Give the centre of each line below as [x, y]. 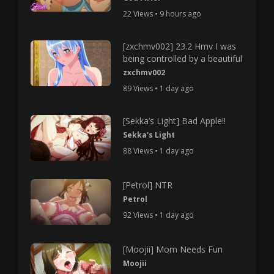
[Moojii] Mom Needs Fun [173, 249]
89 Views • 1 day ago [159, 88]
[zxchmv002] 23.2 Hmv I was [180, 46]
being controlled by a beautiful [183, 58]
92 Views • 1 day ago [159, 215]
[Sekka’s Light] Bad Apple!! [175, 121]
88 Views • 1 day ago [159, 151]
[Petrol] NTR [148, 185]
